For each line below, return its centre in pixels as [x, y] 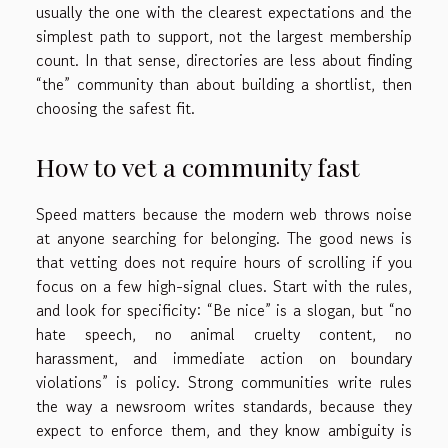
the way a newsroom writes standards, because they [224, 405]
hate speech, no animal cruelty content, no [224, 333]
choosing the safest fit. [115, 108]
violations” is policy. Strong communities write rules [224, 381]
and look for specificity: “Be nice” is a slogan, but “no [224, 309]
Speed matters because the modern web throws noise [224, 213]
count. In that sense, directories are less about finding [224, 60]
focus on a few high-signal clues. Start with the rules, [224, 285]
